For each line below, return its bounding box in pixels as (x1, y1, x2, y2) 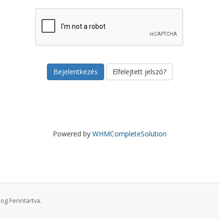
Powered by (52, 129, 92, 138)
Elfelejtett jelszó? (112, 67, 166, 76)
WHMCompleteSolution (92, 129, 167, 138)
